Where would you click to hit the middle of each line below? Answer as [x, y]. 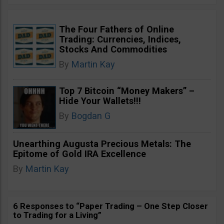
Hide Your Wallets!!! [100, 101]
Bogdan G [91, 116]
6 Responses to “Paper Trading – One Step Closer [110, 206]
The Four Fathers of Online [116, 29]
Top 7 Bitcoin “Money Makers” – [127, 91]
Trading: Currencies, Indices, [120, 39]
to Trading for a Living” [57, 215]
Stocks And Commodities [113, 49]
